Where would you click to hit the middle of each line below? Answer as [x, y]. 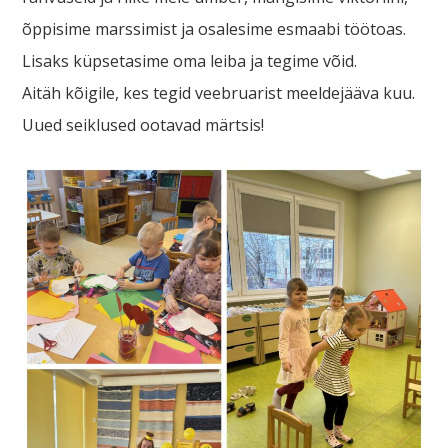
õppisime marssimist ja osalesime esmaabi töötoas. [214, 29]
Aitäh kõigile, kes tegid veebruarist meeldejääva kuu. [219, 93]
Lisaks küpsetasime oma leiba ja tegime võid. [190, 61]
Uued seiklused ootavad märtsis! [143, 125]
